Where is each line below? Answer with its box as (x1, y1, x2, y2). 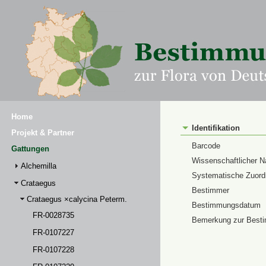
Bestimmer (192, 186, 229, 195)
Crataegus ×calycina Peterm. (27, 195, 127, 204)
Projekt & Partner (11, 128, 74, 137)
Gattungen (11, 144, 49, 153)
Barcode (192, 141, 220, 150)
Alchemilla (21, 161, 56, 170)
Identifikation (192, 123, 240, 132)
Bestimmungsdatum (192, 201, 261, 210)
